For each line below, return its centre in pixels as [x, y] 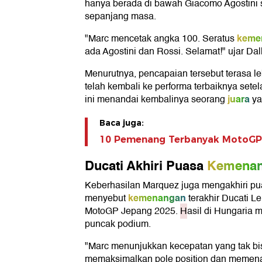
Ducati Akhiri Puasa [144, 166]
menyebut [105, 199]
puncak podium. [118, 224]
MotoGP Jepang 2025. [132, 211]
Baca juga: [122, 123]
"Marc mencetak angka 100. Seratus [160, 39]
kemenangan [157, 198]
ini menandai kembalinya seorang [155, 100]
